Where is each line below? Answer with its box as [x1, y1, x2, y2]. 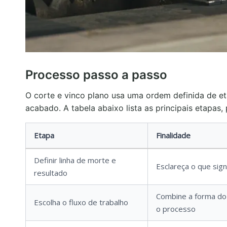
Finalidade [156, 130, 191, 140]
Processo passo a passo [25, 67, 167, 82]
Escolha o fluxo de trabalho [34, 197, 128, 207]
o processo [156, 204, 196, 214]
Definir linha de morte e [34, 155, 116, 165]
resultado [34, 168, 67, 178]
